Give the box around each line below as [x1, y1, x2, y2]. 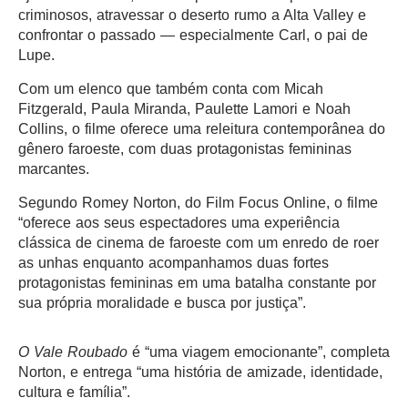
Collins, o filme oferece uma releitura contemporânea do [18, 121, 385, 138]
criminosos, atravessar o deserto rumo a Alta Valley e [18, 7, 366, 24]
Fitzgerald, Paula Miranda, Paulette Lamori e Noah [18, 101, 351, 117]
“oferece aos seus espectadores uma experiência [18, 215, 340, 231]
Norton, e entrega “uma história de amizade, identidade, [18, 364, 382, 381]
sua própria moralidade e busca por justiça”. [18, 295, 315, 311]
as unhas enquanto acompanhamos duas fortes [18, 255, 329, 271]
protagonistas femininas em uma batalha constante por [18, 275, 376, 291]
